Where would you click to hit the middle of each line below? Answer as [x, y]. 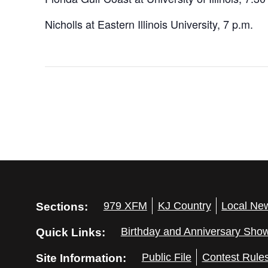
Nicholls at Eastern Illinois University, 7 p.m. [149, 24]
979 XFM [125, 205]
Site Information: [81, 258]
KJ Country [184, 205]
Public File [166, 257]
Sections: [62, 206]
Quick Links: [70, 232]
